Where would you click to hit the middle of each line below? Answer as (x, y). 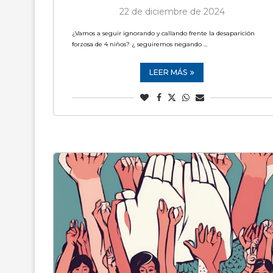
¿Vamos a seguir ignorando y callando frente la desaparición (163, 33)
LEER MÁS (168, 72)
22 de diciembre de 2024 (172, 12)
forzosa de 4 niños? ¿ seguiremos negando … (140, 44)
